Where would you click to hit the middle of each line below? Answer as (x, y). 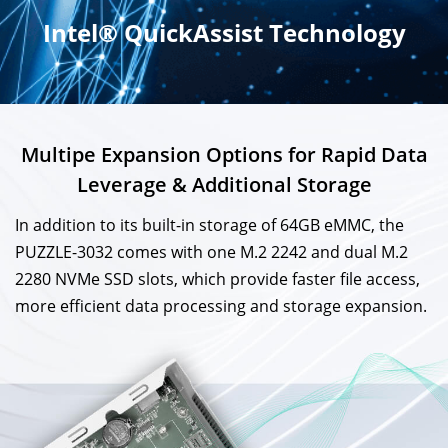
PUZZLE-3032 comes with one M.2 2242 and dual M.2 (211, 252)
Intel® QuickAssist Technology (224, 33)
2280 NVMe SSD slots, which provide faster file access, (217, 279)
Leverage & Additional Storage (224, 185)
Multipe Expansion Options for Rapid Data (224, 155)
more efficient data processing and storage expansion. (221, 306)
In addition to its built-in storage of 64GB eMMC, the (209, 225)
